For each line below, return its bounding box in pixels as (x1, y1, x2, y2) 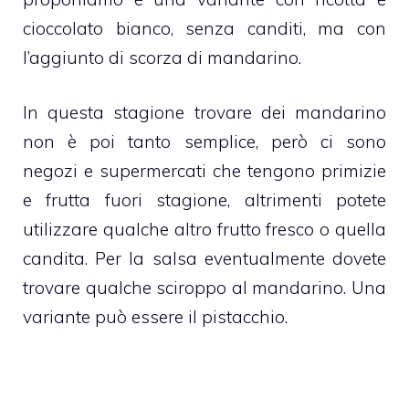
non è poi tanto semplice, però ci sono (23, 131, 386, 153)
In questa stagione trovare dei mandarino (23, 101, 386, 124)
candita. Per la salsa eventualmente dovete (23, 247, 386, 270)
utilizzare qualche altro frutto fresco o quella (23, 218, 386, 241)
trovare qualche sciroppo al (23, 277, 253, 299)
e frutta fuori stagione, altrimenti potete (23, 189, 386, 212)
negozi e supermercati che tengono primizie (23, 160, 386, 183)
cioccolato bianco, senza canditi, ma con (23, 16, 386, 39)
